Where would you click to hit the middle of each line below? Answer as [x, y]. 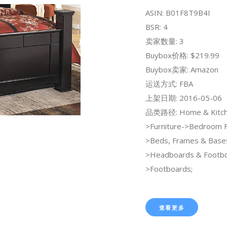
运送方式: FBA [169, 83]
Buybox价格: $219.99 [182, 55]
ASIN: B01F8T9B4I [178, 12]
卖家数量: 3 [164, 41]
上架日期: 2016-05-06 [183, 98]
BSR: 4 [156, 27]
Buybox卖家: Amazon [182, 69]
